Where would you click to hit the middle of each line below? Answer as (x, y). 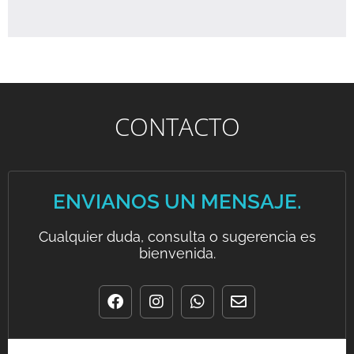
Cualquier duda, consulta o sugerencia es (177, 237)
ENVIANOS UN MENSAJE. (177, 201)
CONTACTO (177, 126)
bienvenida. (177, 253)
